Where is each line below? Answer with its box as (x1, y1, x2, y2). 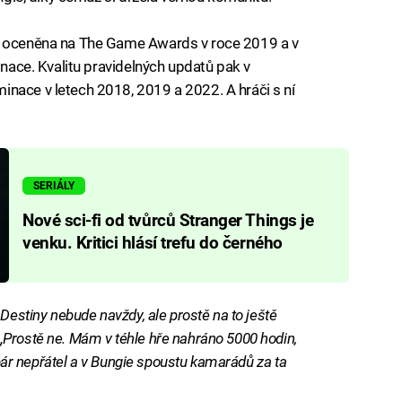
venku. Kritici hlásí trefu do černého (22, 233, 283, 254)
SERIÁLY (33, 179, 75, 192)
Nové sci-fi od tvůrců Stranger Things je (22, 211, 314, 232)
